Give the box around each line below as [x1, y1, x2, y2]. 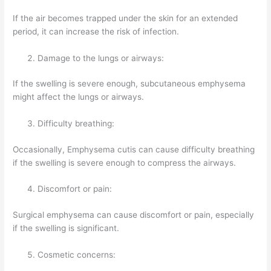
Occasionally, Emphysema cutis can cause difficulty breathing [13, 144, 255, 154]
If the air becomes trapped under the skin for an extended [13, 13, 238, 23]
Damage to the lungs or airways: [38, 53, 165, 63]
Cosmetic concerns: [38, 249, 116, 260]
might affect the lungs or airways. [13, 92, 145, 102]
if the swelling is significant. [13, 223, 120, 233]
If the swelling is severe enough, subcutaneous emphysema [13, 79, 246, 89]
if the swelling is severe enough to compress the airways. [13, 157, 237, 168]
